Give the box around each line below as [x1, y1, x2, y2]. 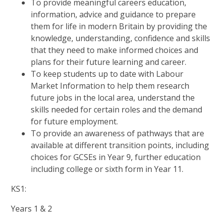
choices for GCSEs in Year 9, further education [31, 152, 201, 163]
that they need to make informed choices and [31, 45, 199, 56]
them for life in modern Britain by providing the [31, 21, 208, 32]
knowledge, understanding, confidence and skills [31, 33, 211, 44]
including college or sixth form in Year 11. [31, 164, 184, 175]
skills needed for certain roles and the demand [31, 104, 203, 115]
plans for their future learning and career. [31, 56, 187, 68]
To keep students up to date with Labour [31, 68, 184, 80]
